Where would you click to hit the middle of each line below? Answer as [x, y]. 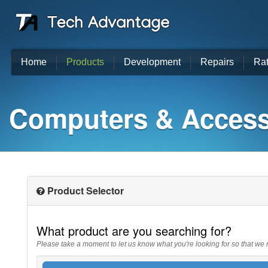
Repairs [217, 62]
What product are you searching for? [134, 231]
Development [152, 62]
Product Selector [84, 191]
